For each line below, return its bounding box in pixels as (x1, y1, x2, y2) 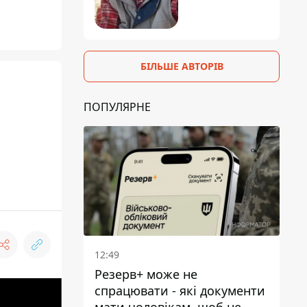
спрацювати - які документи (95, 282, 265, 299)
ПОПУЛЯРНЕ (84, 99, 151, 114)
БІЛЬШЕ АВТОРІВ (140, 59, 223, 73)
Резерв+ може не (95, 266, 197, 283)
